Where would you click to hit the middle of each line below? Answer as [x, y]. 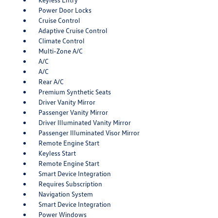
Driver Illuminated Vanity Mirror [84, 123]
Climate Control [61, 41]
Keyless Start [57, 153]
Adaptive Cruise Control [73, 31]
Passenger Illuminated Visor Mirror [89, 133]
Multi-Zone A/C [60, 51]
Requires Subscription [70, 184]
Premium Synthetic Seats [74, 92]
